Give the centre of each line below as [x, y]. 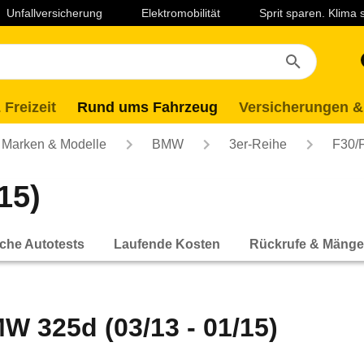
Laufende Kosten [167, 244]
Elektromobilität [181, 13]
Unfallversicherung [54, 13]
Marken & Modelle [54, 144]
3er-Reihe [258, 144]
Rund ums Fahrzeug [147, 107]
